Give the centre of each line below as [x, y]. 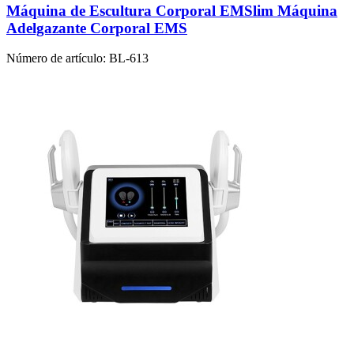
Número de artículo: [56, 58]
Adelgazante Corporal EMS [97, 28]
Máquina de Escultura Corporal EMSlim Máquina [172, 10]
